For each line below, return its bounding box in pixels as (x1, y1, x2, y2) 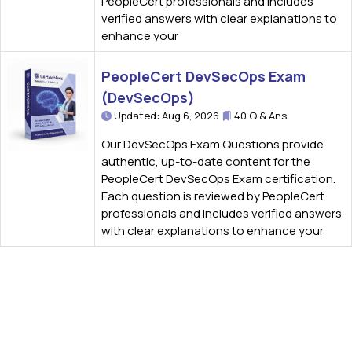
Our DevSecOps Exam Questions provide (101, 136, 324, 152)
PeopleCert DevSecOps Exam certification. (101, 170, 335, 187)
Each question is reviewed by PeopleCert (101, 188, 324, 204)
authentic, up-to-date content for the (101, 153, 310, 170)
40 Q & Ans (232, 108, 287, 123)
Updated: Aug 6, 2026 (112, 108, 222, 123)
